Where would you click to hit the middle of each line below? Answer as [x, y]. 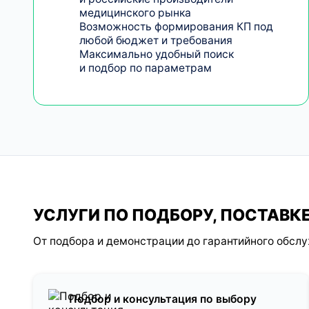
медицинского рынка [135, 12]
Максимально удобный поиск [156, 54]
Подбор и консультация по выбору [163, 299]
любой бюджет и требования [156, 40]
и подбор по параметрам [145, 68]
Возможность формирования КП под [176, 26]
